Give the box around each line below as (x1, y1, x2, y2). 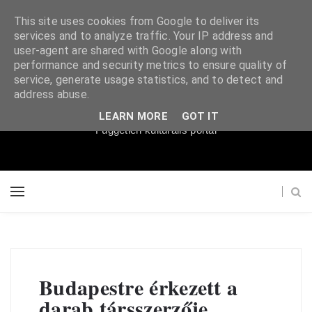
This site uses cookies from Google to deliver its (14, 15, 260, 28)
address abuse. (14, 88, 89, 101)
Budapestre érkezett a (39, 272, 238, 302)
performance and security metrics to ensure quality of (14, 58, 288, 72)
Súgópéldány (77, 73, 235, 114)
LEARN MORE (99, 109, 169, 123)
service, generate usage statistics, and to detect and (14, 73, 283, 86)
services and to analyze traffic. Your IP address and (14, 29, 273, 42)
